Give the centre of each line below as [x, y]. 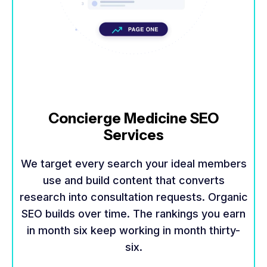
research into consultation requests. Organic [133, 197]
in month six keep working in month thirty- [133, 231]
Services [133, 135]
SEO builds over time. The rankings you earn [133, 214]
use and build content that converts [133, 181]
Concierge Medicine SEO [133, 119]
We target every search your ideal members [133, 164]
